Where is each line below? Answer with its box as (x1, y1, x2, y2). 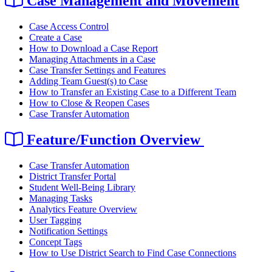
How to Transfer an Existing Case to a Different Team (29, 87, 236, 98)
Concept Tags (29, 236, 82, 247)
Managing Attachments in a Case (29, 54, 155, 65)
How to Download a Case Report (29, 43, 158, 54)
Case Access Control (29, 21, 109, 32)
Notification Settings (29, 225, 107, 236)
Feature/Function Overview (23, 132, 204, 148)
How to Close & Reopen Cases (29, 98, 149, 109)
